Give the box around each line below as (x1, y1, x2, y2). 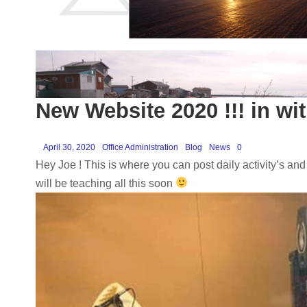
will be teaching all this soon (36, 177, 175, 189)
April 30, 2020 (43, 142, 95, 152)
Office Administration (102, 142, 178, 152)
